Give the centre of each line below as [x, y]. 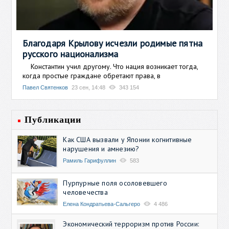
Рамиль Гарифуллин [90, 160]
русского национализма [71, 54]
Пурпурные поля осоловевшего [115, 183]
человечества [85, 192]
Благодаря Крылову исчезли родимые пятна [113, 43]
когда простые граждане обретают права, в [92, 75]
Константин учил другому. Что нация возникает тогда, [110, 66]
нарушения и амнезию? [101, 148]
